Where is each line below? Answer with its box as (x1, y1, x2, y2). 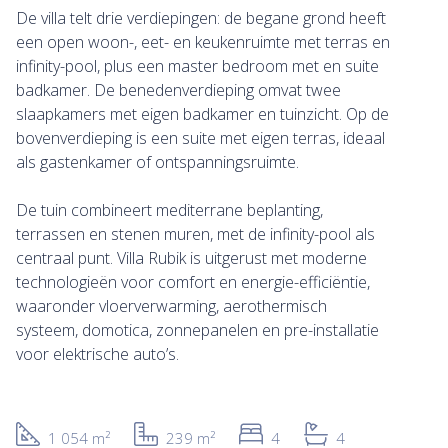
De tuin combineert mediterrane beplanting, (16, 199, 323, 222)
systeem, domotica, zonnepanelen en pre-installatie (16, 319, 379, 342)
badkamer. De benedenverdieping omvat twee (16, 79, 341, 102)
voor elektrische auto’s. (16, 343, 179, 366)
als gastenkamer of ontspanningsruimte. (16, 151, 299, 174)
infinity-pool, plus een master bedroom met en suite (16, 55, 379, 78)
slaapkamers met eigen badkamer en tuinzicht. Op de (16, 103, 389, 126)
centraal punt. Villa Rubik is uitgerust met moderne (16, 247, 367, 270)
